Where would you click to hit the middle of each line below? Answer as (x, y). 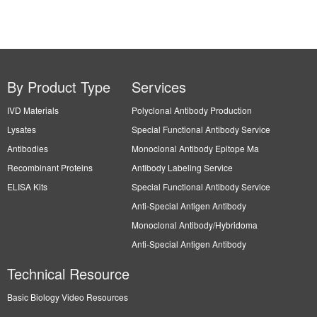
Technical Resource (68, 273)
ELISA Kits (27, 186)
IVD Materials (33, 110)
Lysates (22, 129)
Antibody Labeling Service (182, 167)
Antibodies (28, 148)
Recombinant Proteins (50, 167)
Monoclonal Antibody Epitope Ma (195, 148)
